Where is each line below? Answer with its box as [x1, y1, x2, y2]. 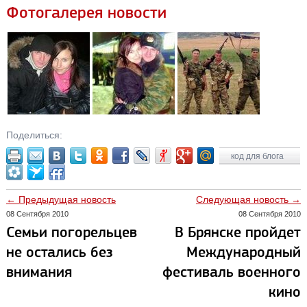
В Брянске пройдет [174, 223, 301, 241]
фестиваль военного [162, 263, 301, 280]
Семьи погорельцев [5, 223, 137, 241]
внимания [5, 263, 72, 280]
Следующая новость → [195, 194, 301, 205]
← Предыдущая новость [5, 194, 116, 205]
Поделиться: [5, 130, 62, 140]
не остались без [5, 243, 113, 260]
